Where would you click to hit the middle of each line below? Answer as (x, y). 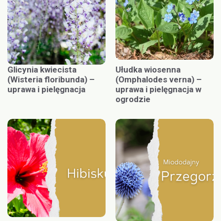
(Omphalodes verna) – (159, 80)
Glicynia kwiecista (42, 70)
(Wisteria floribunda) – (51, 80)
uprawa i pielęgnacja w (158, 90)
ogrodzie (133, 99)
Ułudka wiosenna (148, 70)
